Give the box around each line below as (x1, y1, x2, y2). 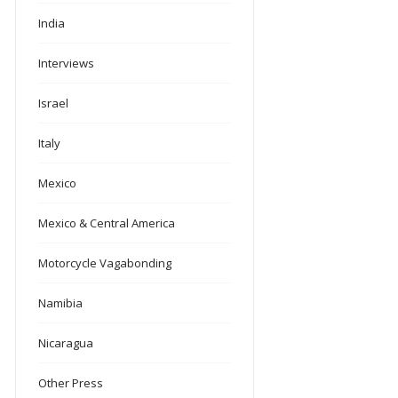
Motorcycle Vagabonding (38, 254, 172, 271)
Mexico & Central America (38, 214, 176, 231)
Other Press (38, 374, 104, 391)
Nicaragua (38, 334, 94, 351)
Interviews (38, 54, 95, 71)
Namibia (38, 294, 84, 311)
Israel (38, 94, 69, 111)
